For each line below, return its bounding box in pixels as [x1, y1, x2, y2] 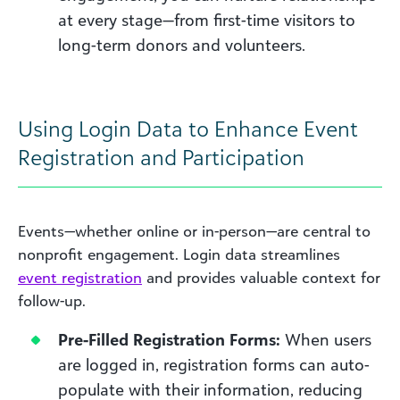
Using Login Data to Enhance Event [18, 114, 358, 142]
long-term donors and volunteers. [58, 34, 305, 54]
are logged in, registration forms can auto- [58, 354, 370, 374]
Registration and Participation [18, 143, 304, 171]
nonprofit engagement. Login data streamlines [18, 245, 340, 263]
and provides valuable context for [142, 268, 380, 287]
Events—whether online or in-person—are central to [18, 221, 371, 240]
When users [280, 329, 371, 349]
